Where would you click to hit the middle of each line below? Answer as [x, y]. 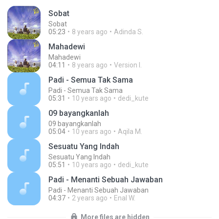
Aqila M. [130, 131]
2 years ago [90, 198]
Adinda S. [129, 32]
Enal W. [125, 198]
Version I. [128, 65]
